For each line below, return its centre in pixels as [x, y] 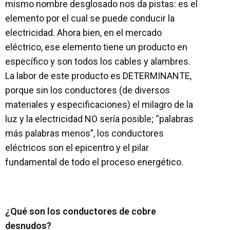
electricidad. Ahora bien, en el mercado [83, 33]
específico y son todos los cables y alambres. [98, 61]
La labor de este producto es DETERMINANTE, [98, 76]
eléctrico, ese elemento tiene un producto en [96, 47]
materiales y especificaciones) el [73, 104]
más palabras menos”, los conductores [84, 133]
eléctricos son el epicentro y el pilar [77, 148]
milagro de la [167, 104]
